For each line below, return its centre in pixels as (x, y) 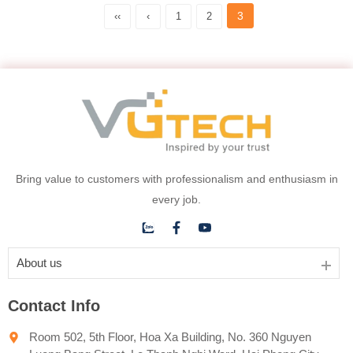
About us (39, 262)
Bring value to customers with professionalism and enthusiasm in (176, 178)
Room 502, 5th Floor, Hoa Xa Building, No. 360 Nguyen (170, 336)
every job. (176, 199)
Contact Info (54, 305)
